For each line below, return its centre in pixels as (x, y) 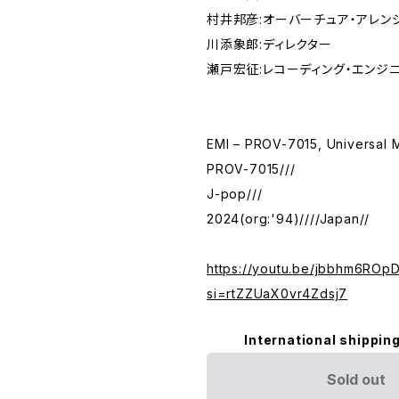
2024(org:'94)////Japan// (289, 219)
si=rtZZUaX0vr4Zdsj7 (277, 294)
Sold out (356, 380)
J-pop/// (235, 194)
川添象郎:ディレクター (269, 45)
